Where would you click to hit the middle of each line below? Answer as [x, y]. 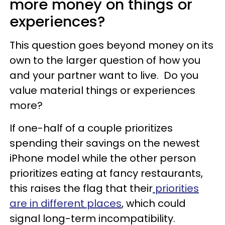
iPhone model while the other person [103, 158]
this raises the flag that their [81, 188]
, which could [154, 203]
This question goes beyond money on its [111, 45]
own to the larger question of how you [105, 60]
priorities [176, 188]
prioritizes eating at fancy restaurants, [106, 173]
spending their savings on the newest [105, 143]
